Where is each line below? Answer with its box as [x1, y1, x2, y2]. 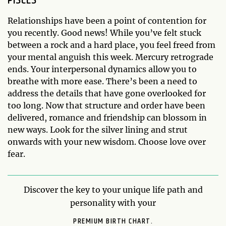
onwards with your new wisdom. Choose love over [8, 136, 206, 147]
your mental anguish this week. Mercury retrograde [8, 51, 213, 62]
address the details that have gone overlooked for [8, 88, 206, 98]
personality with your [70, 197, 156, 208]
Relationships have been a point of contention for [8, 15, 206, 26]
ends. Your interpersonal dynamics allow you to [8, 64, 197, 74]
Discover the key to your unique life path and [23, 184, 203, 195]
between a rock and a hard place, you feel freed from [8, 39, 215, 50]
